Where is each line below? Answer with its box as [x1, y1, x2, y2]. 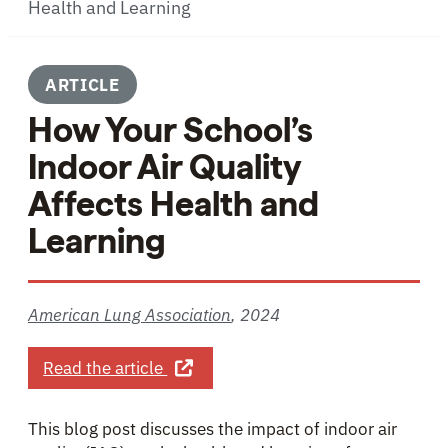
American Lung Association [28, 303, 231, 326]
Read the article [43, 356, 168, 379]
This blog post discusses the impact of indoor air [28, 417, 397, 440]
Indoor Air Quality [28, 146, 300, 187]
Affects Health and [28, 183, 319, 224]
